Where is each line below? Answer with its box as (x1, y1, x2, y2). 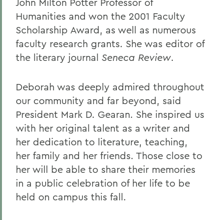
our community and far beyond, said (16, 94, 181, 107)
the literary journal (16, 51, 102, 63)
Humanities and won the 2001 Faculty (16, 10, 185, 22)
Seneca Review (102, 51, 171, 63)
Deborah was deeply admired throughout (16, 81, 204, 93)
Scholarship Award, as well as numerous (16, 24, 196, 36)
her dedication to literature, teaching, (16, 136, 188, 148)
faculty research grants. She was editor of (16, 37, 204, 50)
